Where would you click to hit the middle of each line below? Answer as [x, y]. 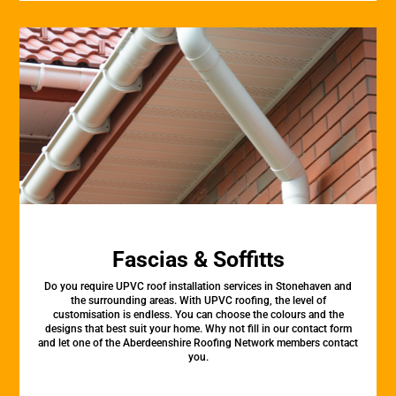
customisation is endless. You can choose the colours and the [198, 315]
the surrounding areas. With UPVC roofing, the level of [198, 301]
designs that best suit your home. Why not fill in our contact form [198, 329]
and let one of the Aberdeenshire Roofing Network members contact [198, 343]
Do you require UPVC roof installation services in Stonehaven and [198, 286]
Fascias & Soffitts [198, 259]
